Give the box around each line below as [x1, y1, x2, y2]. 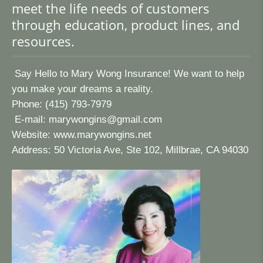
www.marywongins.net [53, 129, 151, 140]
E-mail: [12, 114, 49, 125]
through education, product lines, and [12, 16, 240, 33]
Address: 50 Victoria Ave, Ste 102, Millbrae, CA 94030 [12, 144, 251, 156]
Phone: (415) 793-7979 [12, 99, 112, 110]
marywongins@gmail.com [49, 114, 162, 125]
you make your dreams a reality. [12, 83, 153, 95]
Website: [12, 129, 53, 140]
